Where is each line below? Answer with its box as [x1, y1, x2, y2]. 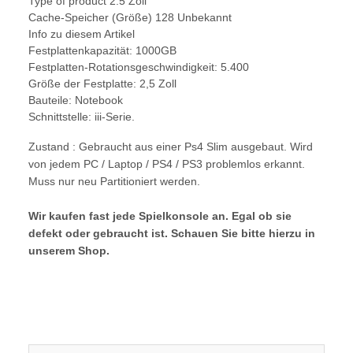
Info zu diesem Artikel [28, 27, 135, 40]
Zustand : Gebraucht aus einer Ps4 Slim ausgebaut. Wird [28, 139, 313, 153]
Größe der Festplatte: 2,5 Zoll [28, 76, 176, 90]
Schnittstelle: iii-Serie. [28, 110, 135, 123]
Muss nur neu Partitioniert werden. [28, 174, 200, 188]
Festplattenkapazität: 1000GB [28, 43, 176, 57]
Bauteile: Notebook [28, 93, 123, 106]
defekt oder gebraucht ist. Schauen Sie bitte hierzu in [28, 226, 315, 240]
